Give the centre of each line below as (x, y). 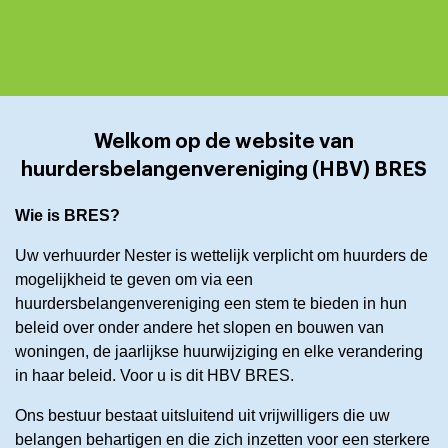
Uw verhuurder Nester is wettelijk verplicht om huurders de (221, 255)
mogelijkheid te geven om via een (134, 279)
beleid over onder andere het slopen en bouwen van (199, 327)
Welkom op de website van (224, 141)
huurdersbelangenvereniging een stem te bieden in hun (211, 303)
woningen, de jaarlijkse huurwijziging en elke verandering (219, 351)
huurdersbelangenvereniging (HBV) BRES (224, 169)
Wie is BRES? (67, 215)
